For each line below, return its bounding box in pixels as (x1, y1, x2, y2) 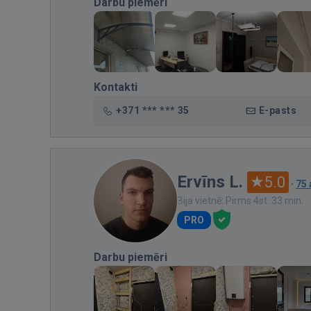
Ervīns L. (177, 172, 243, 192)
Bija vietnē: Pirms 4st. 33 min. (177, 195, 303, 206)
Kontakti (94, 81, 137, 94)
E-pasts (259, 105, 297, 116)
